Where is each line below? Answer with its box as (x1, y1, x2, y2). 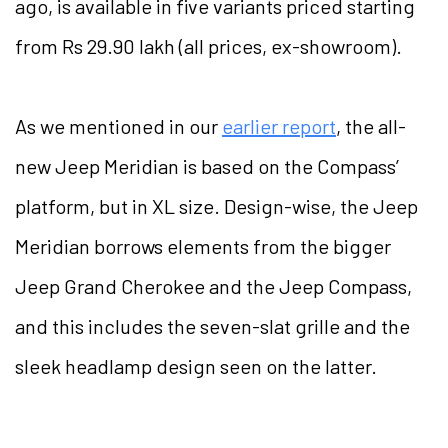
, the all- (336, 114, 406, 139)
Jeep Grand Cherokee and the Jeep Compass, (15, 274, 412, 299)
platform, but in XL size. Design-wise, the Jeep (15, 194, 418, 219)
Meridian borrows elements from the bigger (15, 234, 391, 259)
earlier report (222, 114, 336, 139)
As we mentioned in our (15, 114, 222, 139)
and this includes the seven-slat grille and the (15, 314, 410, 339)
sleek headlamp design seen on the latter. (15, 354, 381, 379)
